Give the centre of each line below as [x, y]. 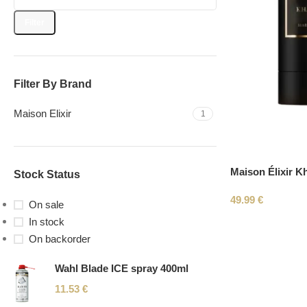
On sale [46, 205]
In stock [47, 222]
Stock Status [47, 174]
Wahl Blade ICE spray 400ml [122, 268]
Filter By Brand [53, 84]
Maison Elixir [42, 113]
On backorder [60, 239]
